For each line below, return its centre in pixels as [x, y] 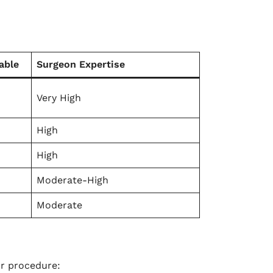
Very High [59, 98]
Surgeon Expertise [81, 64]
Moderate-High [73, 180]
